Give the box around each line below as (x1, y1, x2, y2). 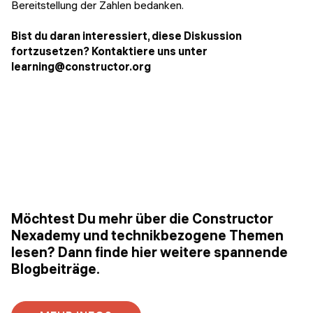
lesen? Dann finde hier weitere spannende (11, 243, 288, 261)
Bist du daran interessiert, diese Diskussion (11, 28, 242, 43)
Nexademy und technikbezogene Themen (11, 226, 284, 245)
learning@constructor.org (11, 59, 151, 73)
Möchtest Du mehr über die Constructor (11, 210, 273, 228)
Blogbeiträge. (11, 260, 100, 278)
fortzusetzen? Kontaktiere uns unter (11, 43, 208, 58)
